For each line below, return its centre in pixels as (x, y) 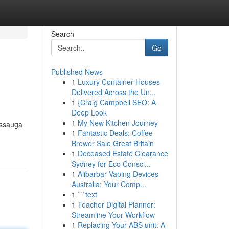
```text (87, 194)
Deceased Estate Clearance (123, 153)
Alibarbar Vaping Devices (118, 174)
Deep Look (89, 112)
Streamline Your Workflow (113, 215)
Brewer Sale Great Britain (112, 143)
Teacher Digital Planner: (116, 204)
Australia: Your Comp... (109, 184)
